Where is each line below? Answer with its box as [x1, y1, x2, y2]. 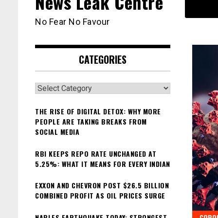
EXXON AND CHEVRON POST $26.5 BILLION [35, 180, 169, 191]
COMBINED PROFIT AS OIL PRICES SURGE [35, 190, 165, 201]
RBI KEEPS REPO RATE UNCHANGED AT [35, 148, 156, 159]
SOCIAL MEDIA [35, 127, 79, 137]
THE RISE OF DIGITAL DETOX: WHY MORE [35, 106, 161, 117]
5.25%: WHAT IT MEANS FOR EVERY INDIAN [35, 158, 170, 169]
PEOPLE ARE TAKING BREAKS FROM [35, 116, 147, 127]
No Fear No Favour [35, 17, 110, 27]
